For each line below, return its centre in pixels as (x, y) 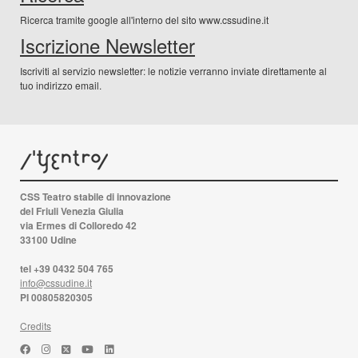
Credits (36, 325)
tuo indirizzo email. (61, 85)
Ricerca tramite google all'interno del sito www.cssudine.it (144, 19)
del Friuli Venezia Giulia (72, 211)
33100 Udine (48, 239)
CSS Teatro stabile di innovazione (95, 196)
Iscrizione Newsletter (107, 45)
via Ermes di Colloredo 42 (78, 225)
